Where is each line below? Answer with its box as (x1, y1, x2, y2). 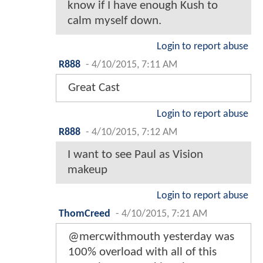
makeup (68, 164, 107, 177)
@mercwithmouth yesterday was (68, 231, 234, 244)
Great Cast (68, 82, 120, 95)
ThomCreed (59, 209, 110, 220)
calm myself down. (68, 15, 161, 28)
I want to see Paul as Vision (68, 149, 203, 161)
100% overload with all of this (68, 246, 217, 259)
